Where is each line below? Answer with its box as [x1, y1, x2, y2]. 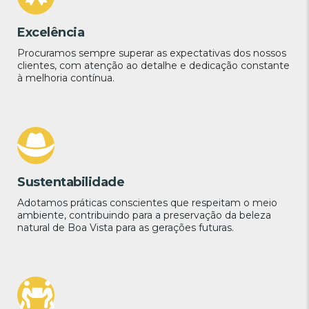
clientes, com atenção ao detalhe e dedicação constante [17, 59, 290, 72]
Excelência [17, 25, 84, 41]
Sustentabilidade [17, 175, 124, 190]
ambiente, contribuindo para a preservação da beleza [17, 209, 271, 222]
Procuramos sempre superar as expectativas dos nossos [17, 47, 286, 60]
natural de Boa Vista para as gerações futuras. [17, 221, 234, 235]
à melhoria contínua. [17, 72, 114, 85]
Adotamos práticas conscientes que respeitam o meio [17, 197, 277, 210]
